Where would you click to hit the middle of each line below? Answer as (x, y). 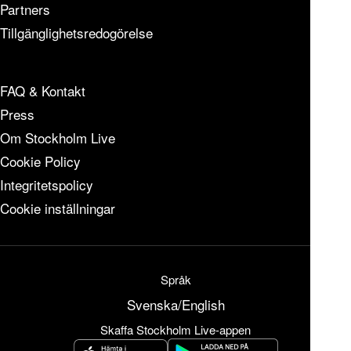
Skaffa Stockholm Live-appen (175, 329)
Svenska (152, 304)
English (203, 304)
